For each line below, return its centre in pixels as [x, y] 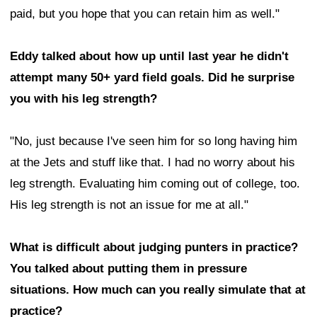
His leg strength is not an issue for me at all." [129, 205]
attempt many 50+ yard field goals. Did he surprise [152, 78]
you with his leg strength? [83, 99]
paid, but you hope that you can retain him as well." [145, 14]
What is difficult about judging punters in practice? [154, 248]
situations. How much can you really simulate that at [158, 290]
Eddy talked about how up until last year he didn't [149, 57]
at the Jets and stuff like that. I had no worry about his [152, 163]
